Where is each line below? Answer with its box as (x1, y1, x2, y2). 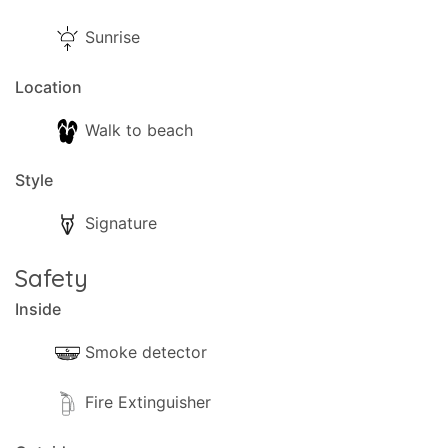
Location (15, 77, 82, 97)
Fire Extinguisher (85, 392, 211, 412)
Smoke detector (85, 342, 207, 362)
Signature (85, 213, 157, 233)
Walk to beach (85, 120, 193, 140)
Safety (15, 263, 88, 293)
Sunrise (85, 27, 140, 47)
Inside (15, 299, 61, 319)
